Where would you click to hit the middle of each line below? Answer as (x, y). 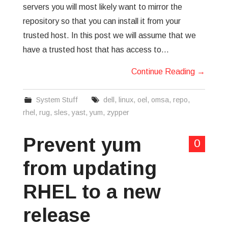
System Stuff (57, 100)
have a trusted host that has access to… (96, 50)
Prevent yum (82, 145)
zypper (118, 112)
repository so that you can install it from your (102, 21)
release (56, 215)
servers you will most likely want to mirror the (102, 7)
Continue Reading (164, 72)
